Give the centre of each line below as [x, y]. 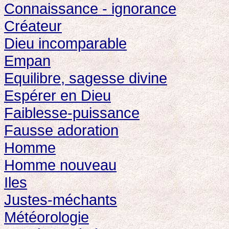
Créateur [33, 26]
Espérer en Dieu [58, 95]
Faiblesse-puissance [72, 113]
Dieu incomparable [65, 43]
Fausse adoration [61, 130]
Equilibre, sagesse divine [86, 78]
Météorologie [47, 217]
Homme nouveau [60, 165]
